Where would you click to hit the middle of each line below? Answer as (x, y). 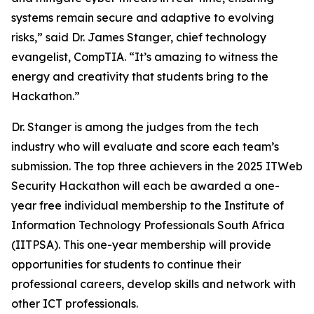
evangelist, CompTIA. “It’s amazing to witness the (145, 57)
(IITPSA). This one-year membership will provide (141, 245)
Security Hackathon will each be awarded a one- (145, 186)
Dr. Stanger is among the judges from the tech (135, 127)
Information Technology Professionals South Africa (148, 225)
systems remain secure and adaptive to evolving (143, 18)
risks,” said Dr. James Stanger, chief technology (139, 37)
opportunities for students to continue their (126, 264)
